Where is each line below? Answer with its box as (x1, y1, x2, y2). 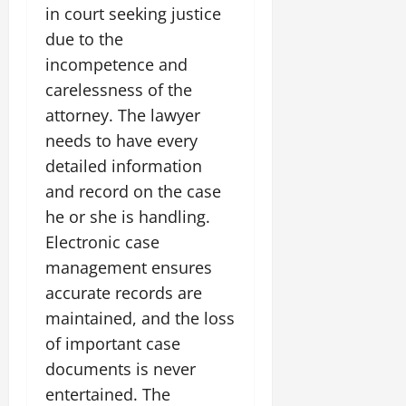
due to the (45, 27, 123, 50)
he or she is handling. (45, 205, 210, 227)
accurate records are (45, 281, 202, 304)
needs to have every (45, 129, 198, 151)
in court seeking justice (45, 2, 221, 24)
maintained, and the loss (45, 306, 235, 329)
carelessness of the (45, 78, 192, 101)
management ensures (45, 256, 212, 278)
